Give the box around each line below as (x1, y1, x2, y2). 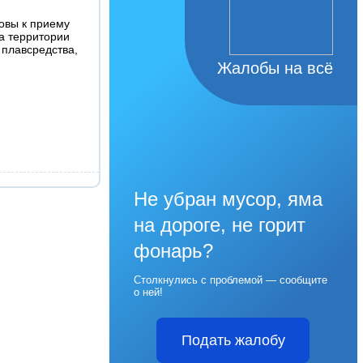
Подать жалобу (181, 332, 285, 348)
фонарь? (133, 240, 213, 262)
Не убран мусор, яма (133, 188, 322, 210)
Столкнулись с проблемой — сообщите (133, 274, 327, 286)
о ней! (133, 286, 163, 298)
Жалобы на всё (216, 59, 333, 77)
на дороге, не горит (133, 214, 305, 236)
